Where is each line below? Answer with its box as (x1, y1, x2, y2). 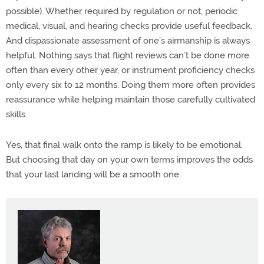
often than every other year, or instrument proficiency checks (6, 65, 255, 75)
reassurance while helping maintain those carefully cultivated (6, 94, 255, 105)
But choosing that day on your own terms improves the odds (6, 154, 253, 165)
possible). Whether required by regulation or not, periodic (6, 6, 237, 16)
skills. (6, 109, 27, 120)
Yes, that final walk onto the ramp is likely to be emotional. (6, 140, 243, 150)
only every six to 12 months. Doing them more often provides (6, 80, 255, 90)
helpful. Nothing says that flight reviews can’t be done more (6, 50, 249, 61)
